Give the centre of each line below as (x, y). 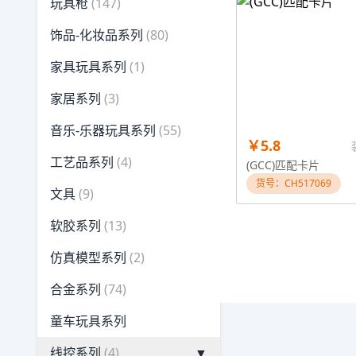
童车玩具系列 (88, 321)
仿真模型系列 (88, 257)
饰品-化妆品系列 (97, 35)
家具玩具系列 (88, 67)
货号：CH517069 (294, 183)
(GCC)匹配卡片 (283, 165)
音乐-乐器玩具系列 (103, 130)
